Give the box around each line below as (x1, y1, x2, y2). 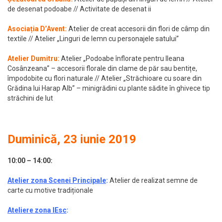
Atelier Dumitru (7, 55, 57, 63)
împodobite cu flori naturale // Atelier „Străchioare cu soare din (7, 74, 202, 83)
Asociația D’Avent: (7, 25, 68, 33)
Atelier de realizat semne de (110, 176, 198, 185)
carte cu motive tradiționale (7, 186, 93, 195)
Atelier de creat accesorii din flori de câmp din (68, 25, 210, 33)
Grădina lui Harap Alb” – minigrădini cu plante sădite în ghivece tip (7, 84, 210, 93)
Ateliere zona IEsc (7, 206, 66, 215)
